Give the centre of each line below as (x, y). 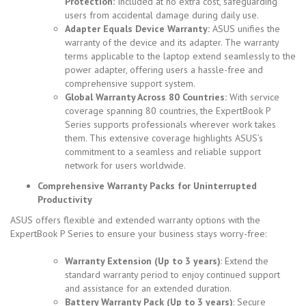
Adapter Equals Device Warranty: (139, 28)
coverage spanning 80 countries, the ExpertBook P (168, 110)
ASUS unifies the (246, 28)
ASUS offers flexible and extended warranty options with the (135, 220)
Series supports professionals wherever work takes (170, 124)
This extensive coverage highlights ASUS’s (176, 138)
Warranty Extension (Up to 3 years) (143, 261)
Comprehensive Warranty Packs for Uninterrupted (147, 185)
